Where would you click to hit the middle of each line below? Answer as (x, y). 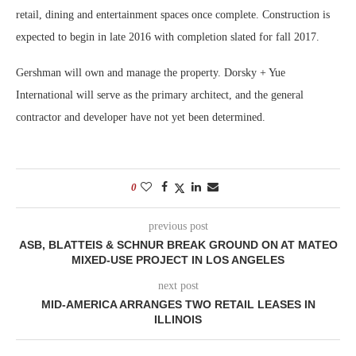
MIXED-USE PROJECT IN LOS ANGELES (178, 259)
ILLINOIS (178, 319)
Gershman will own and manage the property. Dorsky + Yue (151, 72)
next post (178, 285)
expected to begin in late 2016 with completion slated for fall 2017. (168, 37)
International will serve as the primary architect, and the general (160, 95)
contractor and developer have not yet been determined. (142, 117)
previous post (178, 226)
